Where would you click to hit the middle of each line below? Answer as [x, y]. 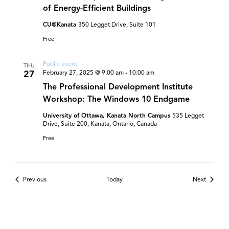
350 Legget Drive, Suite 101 [117, 24]
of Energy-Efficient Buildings [97, 8]
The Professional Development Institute [118, 87]
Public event [60, 64]
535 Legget [188, 115]
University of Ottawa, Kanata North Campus [108, 115]
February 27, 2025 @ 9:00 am [83, 72]
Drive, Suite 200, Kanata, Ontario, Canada [100, 123]
